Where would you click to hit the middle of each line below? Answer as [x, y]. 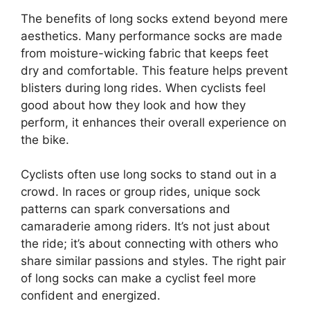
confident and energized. [91, 295]
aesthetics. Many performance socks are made [152, 36]
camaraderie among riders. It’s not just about [145, 226]
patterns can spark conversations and [126, 209]
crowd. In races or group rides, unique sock [140, 192]
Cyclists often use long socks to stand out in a [149, 174]
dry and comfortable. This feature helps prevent [154, 70]
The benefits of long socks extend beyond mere [154, 18]
